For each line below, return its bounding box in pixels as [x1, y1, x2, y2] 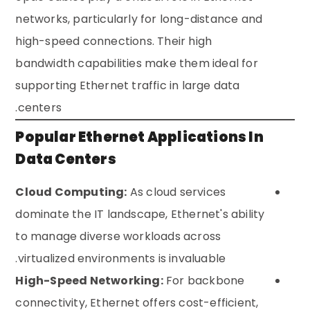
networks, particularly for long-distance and [15, 11, 263, 28]
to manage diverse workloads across [15, 228, 221, 245]
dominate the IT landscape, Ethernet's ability [15, 206, 265, 223]
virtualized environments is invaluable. [17, 250, 226, 267]
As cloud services [127, 184, 226, 201]
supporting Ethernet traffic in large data [15, 77, 240, 94]
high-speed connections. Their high [15, 33, 212, 50]
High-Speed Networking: [15, 273, 163, 289]
